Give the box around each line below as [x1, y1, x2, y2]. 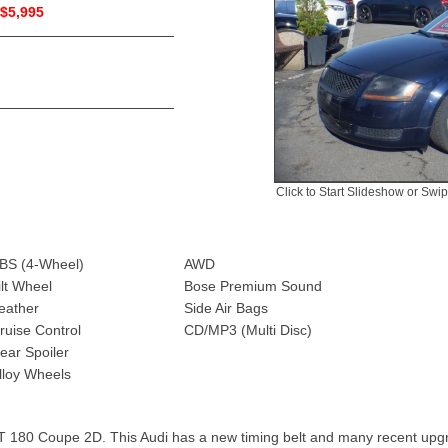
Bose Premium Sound [184, 277, 322, 294]
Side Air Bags [184, 299, 268, 316]
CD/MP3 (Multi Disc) [184, 321, 312, 338]
